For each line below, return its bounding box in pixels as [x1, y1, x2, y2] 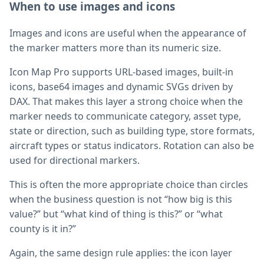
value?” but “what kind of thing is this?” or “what [9, 207, 223, 221]
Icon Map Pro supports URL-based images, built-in [9, 65, 233, 79]
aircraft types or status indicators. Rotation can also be [9, 139, 254, 153]
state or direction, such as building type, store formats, [9, 124, 255, 138]
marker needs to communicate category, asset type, [9, 110, 241, 123]
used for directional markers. [9, 154, 140, 167]
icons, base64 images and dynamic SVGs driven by [9, 80, 233, 94]
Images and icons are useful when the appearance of [9, 27, 246, 40]
